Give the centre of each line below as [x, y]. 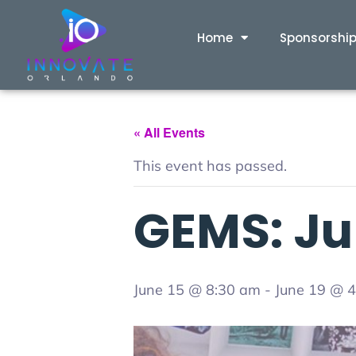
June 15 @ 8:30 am [197, 290]
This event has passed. [210, 166]
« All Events [169, 133]
